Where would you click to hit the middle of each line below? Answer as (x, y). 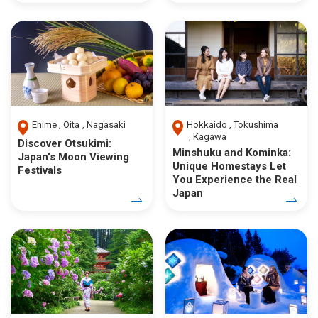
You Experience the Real (235, 180)
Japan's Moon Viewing (73, 157)
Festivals (40, 170)
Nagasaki (106, 125)
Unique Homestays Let (229, 166)
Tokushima (256, 125)
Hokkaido (207, 125)
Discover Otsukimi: (65, 143)
